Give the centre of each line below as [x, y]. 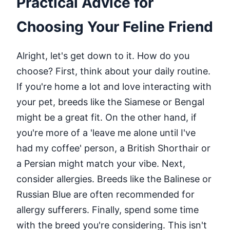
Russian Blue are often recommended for [106, 194]
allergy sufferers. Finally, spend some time [108, 209]
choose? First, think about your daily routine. [113, 71]
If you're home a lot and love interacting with [114, 86]
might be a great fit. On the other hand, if [107, 117]
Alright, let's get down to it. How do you [103, 55]
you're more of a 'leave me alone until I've [106, 132]
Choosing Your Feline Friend [115, 26]
